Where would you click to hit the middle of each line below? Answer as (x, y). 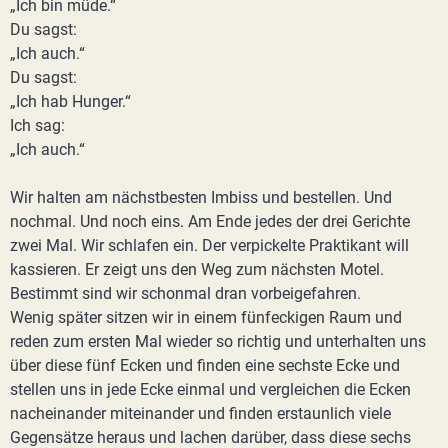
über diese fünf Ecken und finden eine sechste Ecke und (205, 365)
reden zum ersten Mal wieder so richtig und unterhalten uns (218, 341)
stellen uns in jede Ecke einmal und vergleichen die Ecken (210, 389)
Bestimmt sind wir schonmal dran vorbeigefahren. (185, 293)
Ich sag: (37, 125)
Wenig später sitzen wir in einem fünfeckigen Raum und (206, 317)
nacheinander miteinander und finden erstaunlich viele (200, 413)
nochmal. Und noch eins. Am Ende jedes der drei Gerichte (210, 221)
